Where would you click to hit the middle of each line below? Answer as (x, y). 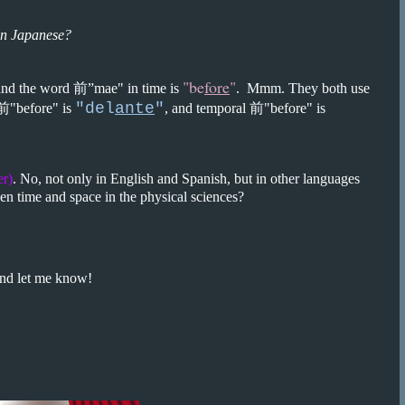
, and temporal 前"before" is (245, 108)
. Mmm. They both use (303, 88)
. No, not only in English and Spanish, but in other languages (186, 179)
